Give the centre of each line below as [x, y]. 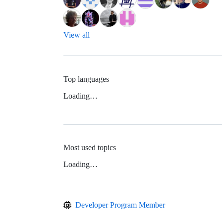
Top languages [86, 79]
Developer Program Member [120, 205]
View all [77, 35]
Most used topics [90, 147]
